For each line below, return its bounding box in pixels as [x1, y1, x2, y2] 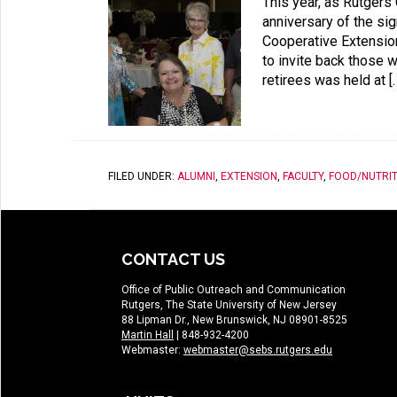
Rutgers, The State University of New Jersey [121, 299, 337, 311]
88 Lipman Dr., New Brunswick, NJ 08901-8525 [121, 314, 347, 326]
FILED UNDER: [108, 170, 177, 183]
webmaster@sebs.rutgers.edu [183, 344, 332, 356]
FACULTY [283, 170, 323, 183]
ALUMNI [177, 170, 215, 183]
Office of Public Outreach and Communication [121, 284, 346, 296]
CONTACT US [121, 250, 225, 269]
